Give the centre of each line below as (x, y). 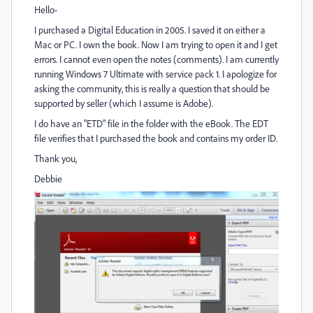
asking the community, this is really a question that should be (152, 88)
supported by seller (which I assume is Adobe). (124, 103)
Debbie (48, 179)
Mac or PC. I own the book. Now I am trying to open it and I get (156, 44)
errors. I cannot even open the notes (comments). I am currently (156, 59)
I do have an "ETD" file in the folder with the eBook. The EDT (151, 123)
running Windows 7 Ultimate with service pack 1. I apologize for (155, 74)
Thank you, (56, 158)
